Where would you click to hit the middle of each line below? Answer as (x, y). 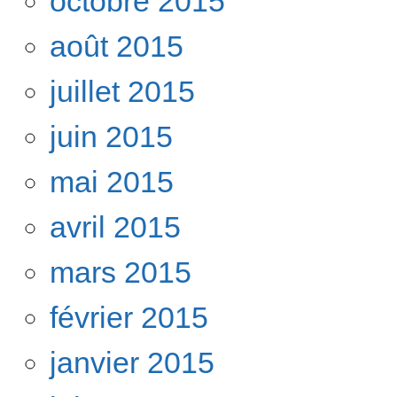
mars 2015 (121, 272)
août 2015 (117, 46)
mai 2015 (112, 181)
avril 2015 (115, 226)
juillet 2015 (122, 91)
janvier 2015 (132, 362)
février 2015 (129, 317)
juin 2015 (111, 136)
